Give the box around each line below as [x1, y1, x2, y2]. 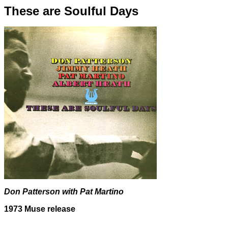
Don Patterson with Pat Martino [4, 187, 124, 196]
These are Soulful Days [4, 4, 138, 18]
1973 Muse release [4, 205, 75, 213]
